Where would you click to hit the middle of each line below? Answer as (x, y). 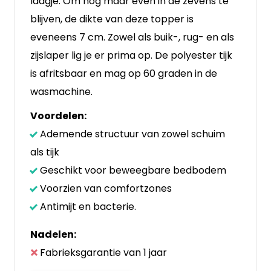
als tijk (45, 152)
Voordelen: (58, 116)
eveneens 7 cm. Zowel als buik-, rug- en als (132, 37)
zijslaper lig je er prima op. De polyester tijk (131, 55)
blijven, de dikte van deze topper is (112, 19)
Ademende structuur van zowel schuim (132, 134)
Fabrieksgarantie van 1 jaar (103, 253)
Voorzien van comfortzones (106, 188)
